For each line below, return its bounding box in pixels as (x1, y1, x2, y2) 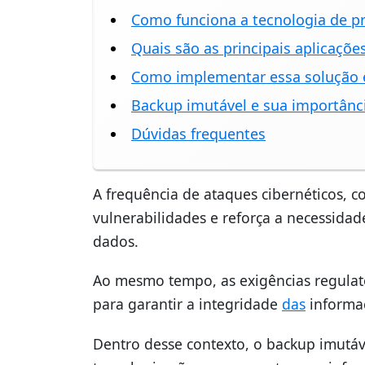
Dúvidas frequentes (131, 124, 266, 144)
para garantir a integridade (93, 294, 282, 314)
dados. (93, 231, 139, 252)
